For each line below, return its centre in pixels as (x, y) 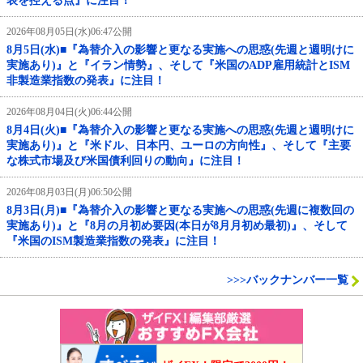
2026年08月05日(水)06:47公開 (69, 32)
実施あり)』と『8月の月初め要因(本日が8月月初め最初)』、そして (177, 226)
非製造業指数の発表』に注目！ (86, 81)
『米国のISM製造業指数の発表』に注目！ (113, 241)
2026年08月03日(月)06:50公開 (69, 192)
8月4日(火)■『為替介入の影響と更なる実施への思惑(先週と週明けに (180, 130)
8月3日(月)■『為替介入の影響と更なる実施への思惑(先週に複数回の (180, 211)
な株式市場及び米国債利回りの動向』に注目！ (126, 161)
